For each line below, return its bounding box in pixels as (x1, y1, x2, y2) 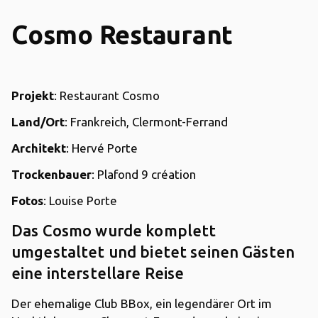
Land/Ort (11, 114, 65, 128)
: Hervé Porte (66, 141, 138, 155)
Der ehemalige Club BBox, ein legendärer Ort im (11, 296, 272, 310)
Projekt (11, 88, 54, 102)
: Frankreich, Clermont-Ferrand (65, 114, 228, 128)
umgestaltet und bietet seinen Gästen (11, 242, 295, 261)
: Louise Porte (43, 193, 117, 207)
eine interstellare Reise (11, 263, 185, 282)
